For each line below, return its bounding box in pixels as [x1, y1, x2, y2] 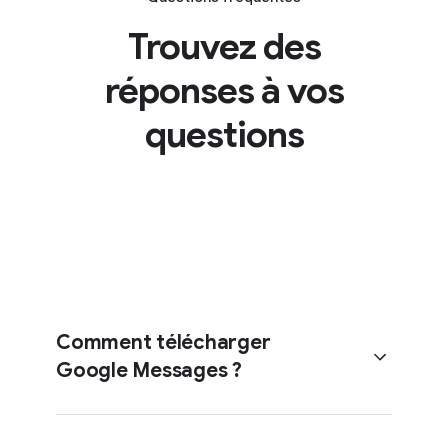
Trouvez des [105, 23, 299, 69]
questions [122, 111, 282, 157]
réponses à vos [82, 67, 322, 113]
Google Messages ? [34, 357, 220, 383]
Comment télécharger [34, 329, 249, 355]
